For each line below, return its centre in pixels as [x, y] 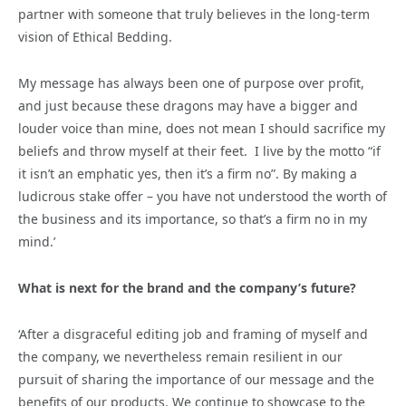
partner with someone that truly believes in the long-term [194, 14]
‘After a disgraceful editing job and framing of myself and [193, 334]
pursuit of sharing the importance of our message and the [196, 380]
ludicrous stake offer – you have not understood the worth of [203, 197]
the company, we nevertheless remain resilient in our [180, 357]
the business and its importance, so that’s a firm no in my [193, 219]
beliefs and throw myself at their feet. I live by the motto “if [199, 151]
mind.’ [37, 242]
